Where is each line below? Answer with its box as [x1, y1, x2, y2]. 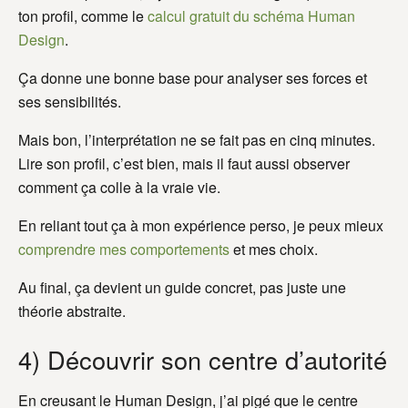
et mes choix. [229, 238, 318, 260]
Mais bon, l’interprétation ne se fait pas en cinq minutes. [18, 128, 375, 150]
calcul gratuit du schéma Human [148, 5, 355, 26]
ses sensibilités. [18, 90, 121, 112]
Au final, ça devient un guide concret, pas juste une [18, 276, 346, 298]
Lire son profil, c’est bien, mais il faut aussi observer [18, 152, 350, 174]
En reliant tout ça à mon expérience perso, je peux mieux [18, 214, 383, 236]
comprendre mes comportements [18, 238, 229, 260]
